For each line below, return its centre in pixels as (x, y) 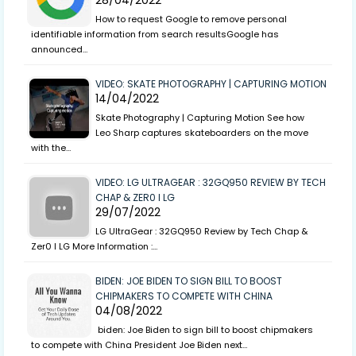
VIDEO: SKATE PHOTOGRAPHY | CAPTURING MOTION (211, 84)
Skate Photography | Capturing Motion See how (200, 118)
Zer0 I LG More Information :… (94, 247)
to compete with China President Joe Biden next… (139, 345)
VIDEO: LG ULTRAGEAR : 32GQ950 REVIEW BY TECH (211, 183)
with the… (51, 148)
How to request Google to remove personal (191, 19)
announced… (59, 50)
